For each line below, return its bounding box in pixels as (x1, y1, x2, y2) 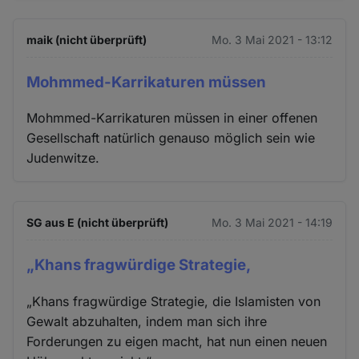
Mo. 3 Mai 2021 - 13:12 (211, 32, 333, 46)
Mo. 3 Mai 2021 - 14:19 (211, 216, 333, 230)
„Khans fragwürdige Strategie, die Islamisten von (26, 293, 321, 310)
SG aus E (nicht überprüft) (26, 216, 169, 230)
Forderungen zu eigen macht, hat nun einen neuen (26, 333, 328, 350)
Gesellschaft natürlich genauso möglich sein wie (26, 130, 316, 147)
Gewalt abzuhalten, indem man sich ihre (26, 313, 268, 330)
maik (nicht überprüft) (26, 32, 147, 46)
